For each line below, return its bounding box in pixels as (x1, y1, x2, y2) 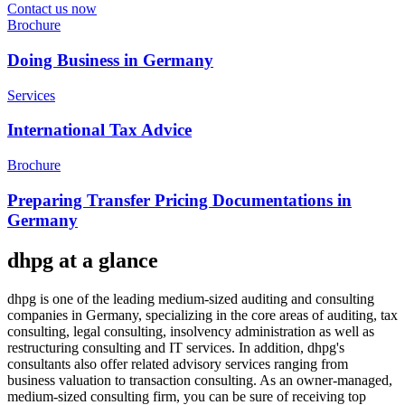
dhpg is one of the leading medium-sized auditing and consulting (7, 290, 374, 306)
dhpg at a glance (7, 248, 158, 272)
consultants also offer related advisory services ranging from (7, 355, 348, 372)
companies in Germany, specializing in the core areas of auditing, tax (7, 306, 398, 323)
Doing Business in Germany (7, 50, 213, 70)
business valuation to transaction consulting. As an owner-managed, (7, 372, 392, 388)
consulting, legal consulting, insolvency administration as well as (7, 323, 374, 339)
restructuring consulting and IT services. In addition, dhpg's (7, 339, 344, 355)
